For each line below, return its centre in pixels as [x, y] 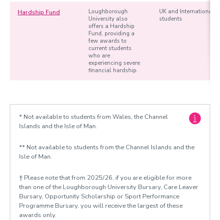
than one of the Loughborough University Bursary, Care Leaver [109, 187]
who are [99, 56]
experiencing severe [114, 63]
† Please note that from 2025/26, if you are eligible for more [105, 178]
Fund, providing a [111, 34]
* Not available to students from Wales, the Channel [94, 117]
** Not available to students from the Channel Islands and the [107, 147]
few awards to [108, 41]
